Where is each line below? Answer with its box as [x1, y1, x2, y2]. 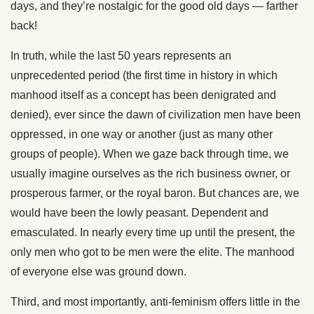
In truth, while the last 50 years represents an [11, 49, 231, 62]
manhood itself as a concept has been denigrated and [11, 88, 276, 101]
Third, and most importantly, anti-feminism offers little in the [11, 295, 300, 308]
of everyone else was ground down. [11, 265, 186, 278]
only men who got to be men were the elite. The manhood [11, 245, 294, 258]
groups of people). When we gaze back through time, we [11, 147, 289, 160]
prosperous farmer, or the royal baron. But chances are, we [11, 186, 299, 199]
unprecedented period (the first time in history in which [11, 69, 278, 81]
